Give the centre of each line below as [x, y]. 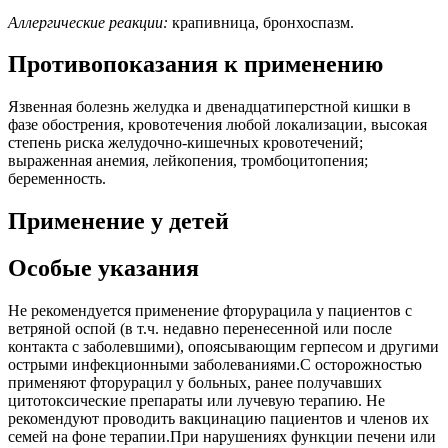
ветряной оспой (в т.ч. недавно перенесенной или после [200, 329]
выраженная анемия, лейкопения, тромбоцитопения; [188, 161]
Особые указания [103, 268]
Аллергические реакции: [88, 22]
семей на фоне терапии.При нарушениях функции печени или [222, 437]
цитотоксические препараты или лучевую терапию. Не [196, 401]
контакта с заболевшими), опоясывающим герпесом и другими [223, 347]
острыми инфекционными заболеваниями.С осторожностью [215, 365]
